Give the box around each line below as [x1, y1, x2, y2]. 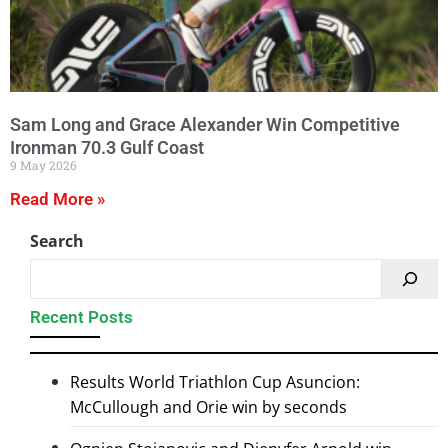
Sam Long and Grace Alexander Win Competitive [10, 113, 400, 135]
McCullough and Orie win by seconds [70, 396, 347, 418]
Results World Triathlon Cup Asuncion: [70, 371, 360, 394]
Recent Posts [30, 306, 133, 327]
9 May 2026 [10, 156, 77, 173]
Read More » [10, 188, 105, 209]
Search [30, 229, 84, 252]
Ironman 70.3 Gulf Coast [10, 136, 204, 158]
